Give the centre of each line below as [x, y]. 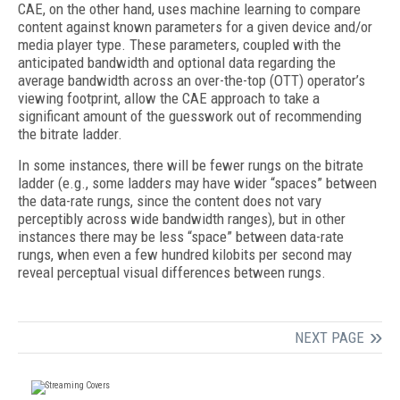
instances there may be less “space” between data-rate [181, 237]
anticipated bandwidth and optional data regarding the [177, 62]
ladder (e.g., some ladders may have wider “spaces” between [197, 183]
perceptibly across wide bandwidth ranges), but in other [182, 219]
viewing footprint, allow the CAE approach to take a [169, 98]
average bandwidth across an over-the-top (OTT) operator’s [192, 80]
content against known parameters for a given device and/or [195, 27]
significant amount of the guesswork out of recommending [190, 116]
